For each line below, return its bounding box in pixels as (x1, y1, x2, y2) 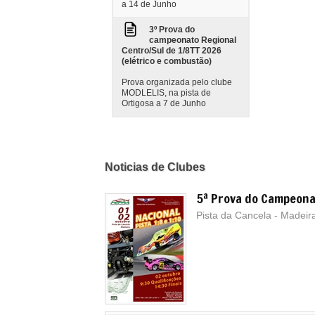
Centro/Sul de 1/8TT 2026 (122, 46, 221, 56)
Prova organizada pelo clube (122, 77, 232, 87)
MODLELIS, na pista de (122, 88, 211, 98)
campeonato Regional (149, 35, 236, 45)
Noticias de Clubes (105, 161, 205, 173)
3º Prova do (149, 25, 195, 34)
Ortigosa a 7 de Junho (122, 98, 206, 108)
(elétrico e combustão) (122, 56, 212, 66)
